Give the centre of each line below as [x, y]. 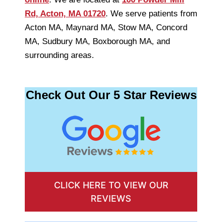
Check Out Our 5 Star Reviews [111, 95]
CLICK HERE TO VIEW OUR [111, 185]
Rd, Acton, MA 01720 [65, 13]
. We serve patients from [151, 13]
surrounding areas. [59, 55]
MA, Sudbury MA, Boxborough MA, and [97, 41]
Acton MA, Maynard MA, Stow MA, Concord [106, 27]
